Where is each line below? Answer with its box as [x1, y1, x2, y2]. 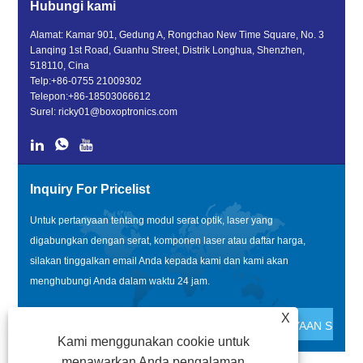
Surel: [30, 106, 59, 117]
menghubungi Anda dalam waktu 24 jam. [30, 275, 211, 287]
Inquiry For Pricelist [30, 182, 151, 196]
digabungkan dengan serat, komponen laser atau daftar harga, [30, 235, 306, 246]
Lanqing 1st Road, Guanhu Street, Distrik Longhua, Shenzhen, [30, 45, 305, 56]
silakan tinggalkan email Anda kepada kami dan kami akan [30, 255, 289, 267]
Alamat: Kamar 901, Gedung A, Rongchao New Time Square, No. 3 [30, 29, 325, 41]
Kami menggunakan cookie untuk [57, 335, 250, 348]
